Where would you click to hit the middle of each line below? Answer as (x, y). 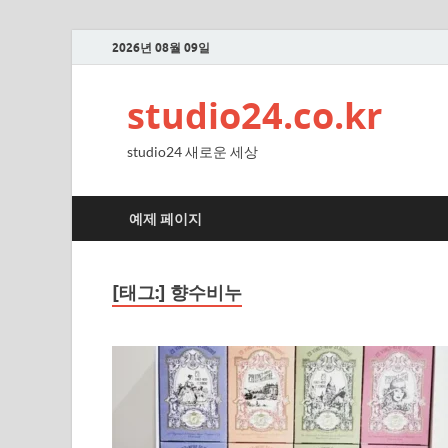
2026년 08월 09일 (161, 47)
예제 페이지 (165, 218)
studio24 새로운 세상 (192, 151)
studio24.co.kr (254, 115)
